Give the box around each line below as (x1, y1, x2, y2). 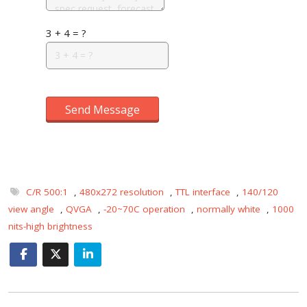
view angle (8, 202, 54, 215)
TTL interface (175, 185, 230, 198)
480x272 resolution (79, 185, 164, 198)
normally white (197, 202, 260, 215)
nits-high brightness (8, 219, 93, 232)
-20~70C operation (103, 202, 185, 215)
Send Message (64, 101, 140, 117)
